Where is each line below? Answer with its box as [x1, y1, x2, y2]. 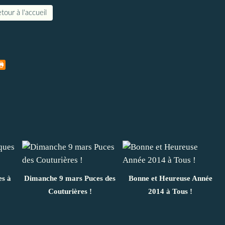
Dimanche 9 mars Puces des [24, 174, 116, 182]
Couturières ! [48, 187, 92, 195]
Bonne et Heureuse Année [128, 174, 212, 182]
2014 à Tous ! [148, 187, 192, 195]
